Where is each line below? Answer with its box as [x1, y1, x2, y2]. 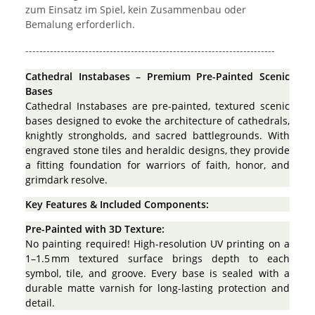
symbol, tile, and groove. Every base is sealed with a [25, 266, 290, 280]
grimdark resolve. [25, 172, 108, 186]
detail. [25, 295, 55, 309]
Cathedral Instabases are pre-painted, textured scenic [25, 98, 290, 112]
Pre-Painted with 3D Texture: [25, 221, 165, 236]
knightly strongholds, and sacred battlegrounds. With [25, 128, 290, 142]
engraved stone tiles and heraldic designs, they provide [25, 143, 290, 157]
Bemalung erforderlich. [25, 17, 135, 31]
